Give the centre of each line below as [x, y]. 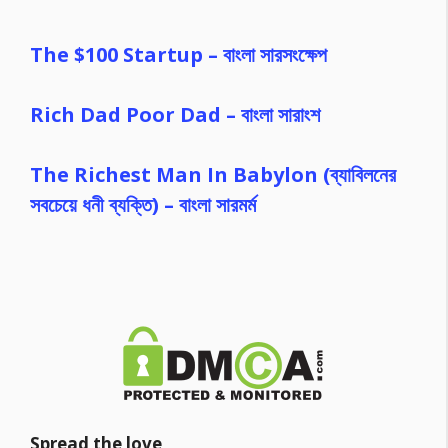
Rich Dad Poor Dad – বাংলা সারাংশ [175, 114]
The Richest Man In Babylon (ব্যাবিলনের [213, 174]
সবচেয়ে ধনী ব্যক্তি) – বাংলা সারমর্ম [143, 204]
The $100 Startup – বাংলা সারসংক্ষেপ [178, 54]
